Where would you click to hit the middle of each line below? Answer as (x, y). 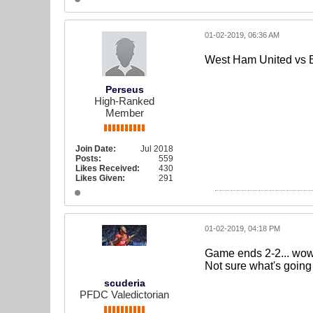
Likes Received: (108, 168)
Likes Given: (100, 178)
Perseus (124, 89)
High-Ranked (124, 101)
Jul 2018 (157, 149)
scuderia (124, 283)
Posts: (88, 159)
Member (124, 113)
